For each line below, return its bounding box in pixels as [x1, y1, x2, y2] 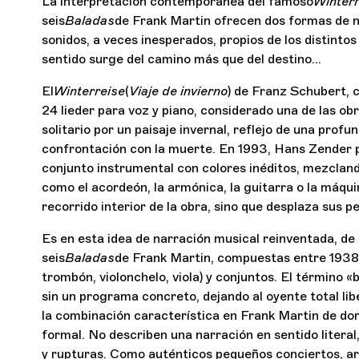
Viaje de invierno [129, 83, 228, 99]
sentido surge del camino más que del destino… [42, 51, 321, 67]
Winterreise [54, 83, 125, 99]
